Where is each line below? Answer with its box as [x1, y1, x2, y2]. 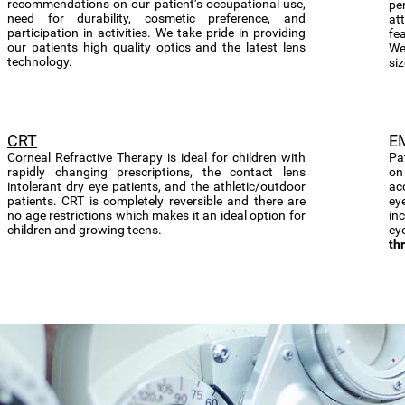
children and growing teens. [7, 222, 165, 237]
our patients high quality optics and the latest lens [7, 40, 306, 54]
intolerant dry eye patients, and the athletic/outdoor [7, 179, 306, 193]
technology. [7, 54, 72, 69]
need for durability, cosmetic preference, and [7, 11, 306, 25]
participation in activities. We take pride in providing [7, 25, 306, 40]
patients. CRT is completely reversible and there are [7, 193, 306, 208]
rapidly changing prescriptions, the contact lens [7, 165, 306, 179]
